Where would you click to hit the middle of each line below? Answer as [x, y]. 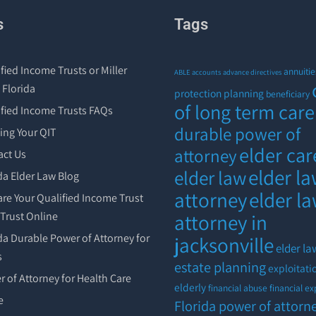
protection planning [219, 93]
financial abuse [238, 287]
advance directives [253, 72]
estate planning [220, 267]
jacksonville [224, 244]
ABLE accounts [198, 72]
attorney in [221, 222]
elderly [190, 287]
